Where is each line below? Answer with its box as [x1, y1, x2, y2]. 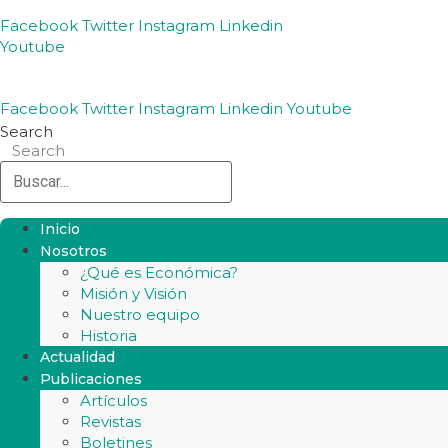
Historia [80, 326, 137, 345]
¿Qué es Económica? [80, 263, 238, 282]
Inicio [40, 220, 80, 238]
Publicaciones [40, 370, 142, 388]
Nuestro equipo [80, 305, 200, 324]
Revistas [80, 412, 141, 431]
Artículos [80, 391, 147, 410]
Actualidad [40, 348, 115, 366]
